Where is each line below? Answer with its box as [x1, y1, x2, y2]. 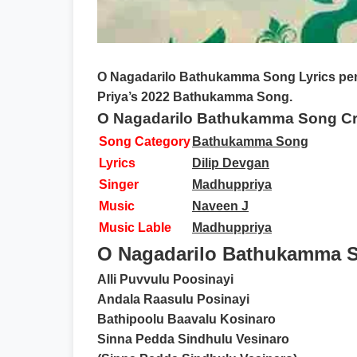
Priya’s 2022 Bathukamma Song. [97, 90, 292, 104]
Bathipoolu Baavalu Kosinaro [97, 312, 276, 326]
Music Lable [99, 221, 171, 234]
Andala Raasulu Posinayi [97, 292, 249, 306]
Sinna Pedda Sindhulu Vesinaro [97, 332, 289, 346]
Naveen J [192, 199, 249, 213]
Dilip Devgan [192, 156, 269, 170]
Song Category [99, 135, 190, 148]
